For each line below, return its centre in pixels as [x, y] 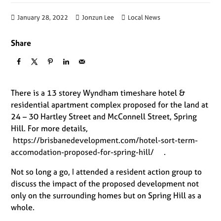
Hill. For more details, [52, 129]
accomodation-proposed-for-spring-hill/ [83, 152]
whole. [23, 207]
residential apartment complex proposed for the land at [110, 105]
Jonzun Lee [98, 17]
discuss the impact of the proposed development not [105, 184]
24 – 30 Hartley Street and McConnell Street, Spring [104, 117]
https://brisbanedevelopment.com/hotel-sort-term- [106, 140]
